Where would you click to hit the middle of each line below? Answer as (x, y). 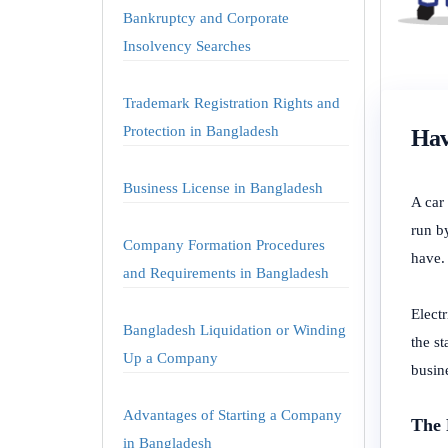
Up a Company (170, 358)
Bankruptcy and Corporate (206, 18)
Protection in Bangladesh (201, 131)
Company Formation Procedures (224, 245)
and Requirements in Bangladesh (226, 273)
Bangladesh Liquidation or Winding (234, 330)
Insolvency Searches (187, 46)
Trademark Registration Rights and (231, 103)
